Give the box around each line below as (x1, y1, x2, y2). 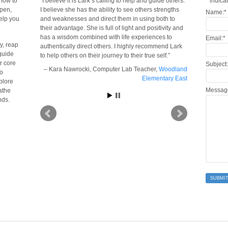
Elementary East (141, 75, 187, 82)
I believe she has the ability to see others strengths (40, 6, 179, 13)
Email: (205, 34, 223, 42)
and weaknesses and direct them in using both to (40, 15, 175, 22)
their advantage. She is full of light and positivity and (40, 24, 183, 32)
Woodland (158, 66, 187, 73)
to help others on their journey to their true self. (40, 51, 168, 59)
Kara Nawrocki (48, 66, 90, 73)
